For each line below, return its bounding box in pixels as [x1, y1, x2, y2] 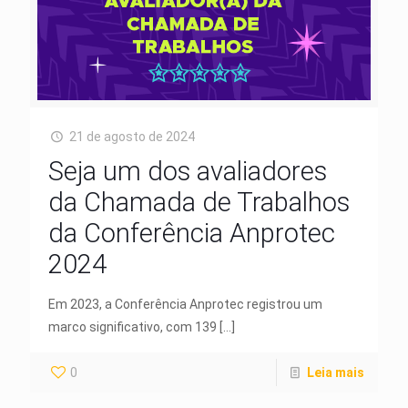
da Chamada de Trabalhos [48, 187, 350, 219]
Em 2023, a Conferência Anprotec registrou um [48, 297, 322, 312]
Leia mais [307, 365, 364, 381]
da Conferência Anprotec [48, 218, 335, 250]
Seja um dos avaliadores [48, 156, 327, 188]
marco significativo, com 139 [48, 320, 217, 335]
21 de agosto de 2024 [68, 129, 195, 145]
